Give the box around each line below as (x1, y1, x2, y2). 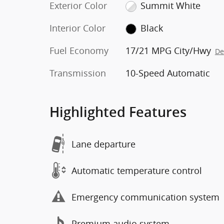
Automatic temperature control (71, 164, 202, 176)
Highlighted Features (49, 104, 186, 120)
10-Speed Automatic (125, 67, 210, 79)
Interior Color (49, 22, 105, 34)
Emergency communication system (71, 190, 219, 203)
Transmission (49, 67, 106, 79)
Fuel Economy (49, 44, 108, 56)
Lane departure (71, 137, 135, 150)
